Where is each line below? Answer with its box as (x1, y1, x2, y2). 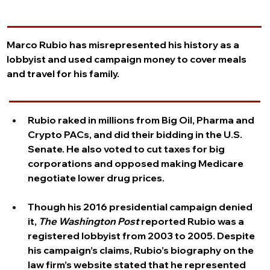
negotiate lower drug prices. (28, 171, 165, 184)
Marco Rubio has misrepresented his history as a (7, 39, 242, 51)
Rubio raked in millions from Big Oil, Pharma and (28, 113, 256, 126)
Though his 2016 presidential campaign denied (28, 200, 254, 213)
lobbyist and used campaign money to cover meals (7, 53, 249, 66)
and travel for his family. (7, 67, 120, 80)
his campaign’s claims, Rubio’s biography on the (28, 243, 256, 256)
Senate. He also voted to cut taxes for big (28, 142, 227, 155)
